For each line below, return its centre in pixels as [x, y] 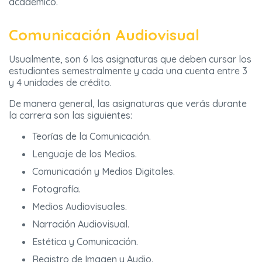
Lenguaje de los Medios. [85, 154]
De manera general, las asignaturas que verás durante [128, 104]
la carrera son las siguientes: [70, 116]
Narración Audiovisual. [81, 224]
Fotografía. [56, 189]
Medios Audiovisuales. [80, 207]
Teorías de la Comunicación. [92, 137]
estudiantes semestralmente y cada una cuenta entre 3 [128, 71]
